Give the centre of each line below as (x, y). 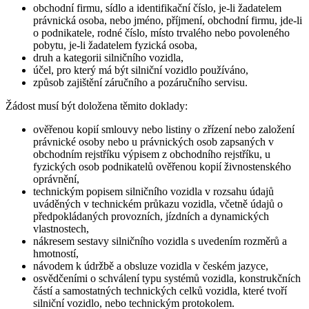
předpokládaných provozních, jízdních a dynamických (151, 216)
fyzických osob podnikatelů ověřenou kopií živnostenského (162, 166)
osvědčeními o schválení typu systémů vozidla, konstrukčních (167, 278)
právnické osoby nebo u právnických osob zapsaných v (153, 141)
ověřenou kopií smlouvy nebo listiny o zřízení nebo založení (164, 129)
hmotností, (56, 253)
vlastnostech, (61, 228)
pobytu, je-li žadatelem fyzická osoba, (115, 45)
